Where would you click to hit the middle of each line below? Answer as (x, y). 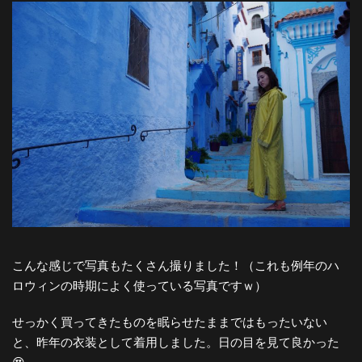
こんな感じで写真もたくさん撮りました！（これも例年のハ (176, 266)
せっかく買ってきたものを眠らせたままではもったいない (170, 322)
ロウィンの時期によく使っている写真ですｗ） (139, 286)
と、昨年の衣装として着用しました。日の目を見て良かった (176, 343)
